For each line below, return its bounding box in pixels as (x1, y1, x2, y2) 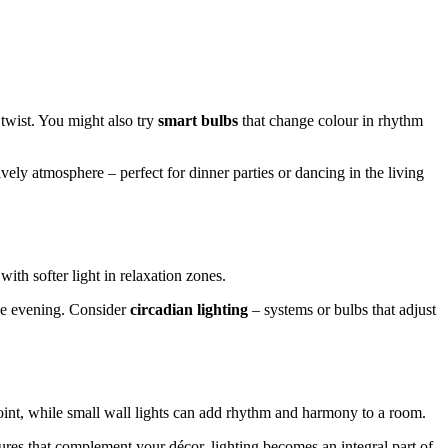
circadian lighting (130, 300, 248, 318)
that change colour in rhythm (238, 112, 423, 130)
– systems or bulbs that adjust (248, 300, 436, 318)
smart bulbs (158, 112, 238, 130)
